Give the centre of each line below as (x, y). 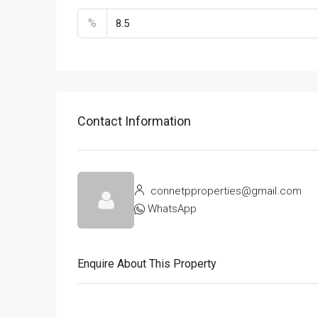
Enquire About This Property (147, 264)
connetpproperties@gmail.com (225, 191)
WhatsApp (172, 209)
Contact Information (134, 121)
